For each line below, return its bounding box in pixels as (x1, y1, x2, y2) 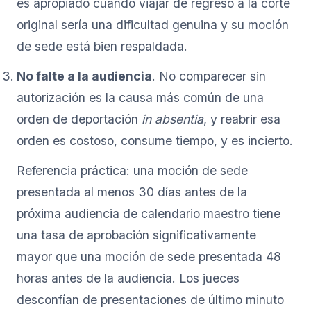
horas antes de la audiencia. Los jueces (17, 270, 239, 285)
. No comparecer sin (152, 68, 266, 83)
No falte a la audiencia (17, 68, 152, 83)
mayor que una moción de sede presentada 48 (17, 249, 281, 264)
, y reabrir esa (203, 111, 280, 126)
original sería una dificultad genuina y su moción (17, 17, 289, 32)
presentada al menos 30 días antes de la (17, 184, 247, 199)
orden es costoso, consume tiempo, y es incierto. (17, 133, 293, 148)
